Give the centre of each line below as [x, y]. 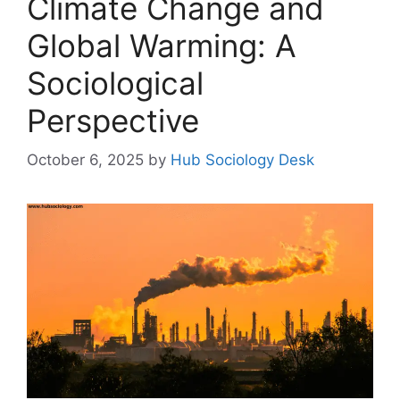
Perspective [113, 120]
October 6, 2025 [85, 160]
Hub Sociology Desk [242, 160]
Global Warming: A [162, 45]
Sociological [115, 83]
